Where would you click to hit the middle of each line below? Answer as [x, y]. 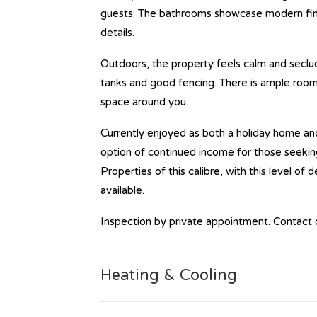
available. [122, 190]
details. [117, 33]
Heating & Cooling [169, 275]
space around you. [144, 102]
